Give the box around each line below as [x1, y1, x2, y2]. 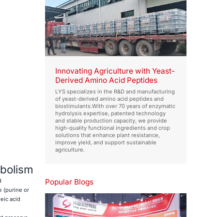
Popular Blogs [45, 177, 94, 186]
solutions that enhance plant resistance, [55, 131, 160, 139]
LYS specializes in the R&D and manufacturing [55, 88, 175, 95]
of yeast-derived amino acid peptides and [55, 95, 164, 102]
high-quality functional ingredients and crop [55, 124, 170, 131]
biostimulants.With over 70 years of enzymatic [55, 102, 176, 109]
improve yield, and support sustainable [55, 139, 157, 146]
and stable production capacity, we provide [55, 117, 168, 124]
